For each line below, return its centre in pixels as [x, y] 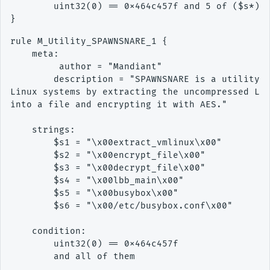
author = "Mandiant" [86, 66]
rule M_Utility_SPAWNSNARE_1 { [89, 41]
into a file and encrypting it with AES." [119, 104]
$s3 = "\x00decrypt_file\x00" [108, 168]
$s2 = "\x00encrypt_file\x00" [108, 155]
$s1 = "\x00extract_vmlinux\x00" [116, 142]
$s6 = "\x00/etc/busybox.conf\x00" [121, 206]
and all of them [73, 256]
